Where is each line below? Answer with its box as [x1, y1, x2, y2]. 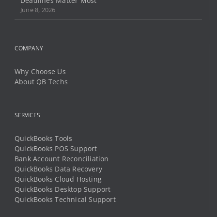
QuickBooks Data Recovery [15, 164, 103, 173]
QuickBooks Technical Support [15, 194, 116, 204]
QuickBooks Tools [15, 133, 73, 143]
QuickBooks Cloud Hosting [15, 174, 102, 184]
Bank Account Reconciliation [15, 154, 109, 163]
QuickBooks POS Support [15, 143, 97, 153]
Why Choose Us [15, 66, 66, 76]
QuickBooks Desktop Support [15, 184, 111, 194]
